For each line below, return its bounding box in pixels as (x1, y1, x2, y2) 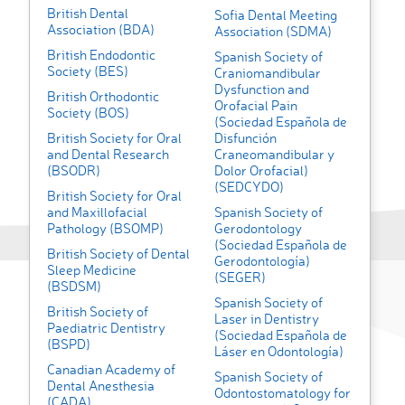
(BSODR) (47, 162, 100, 180)
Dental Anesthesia (47, 377, 155, 395)
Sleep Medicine (47, 261, 137, 279)
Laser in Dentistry (213, 310, 319, 328)
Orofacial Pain (213, 97, 297, 115)
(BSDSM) (47, 278, 101, 296)
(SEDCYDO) (213, 178, 284, 196)
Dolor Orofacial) (213, 162, 308, 180)
